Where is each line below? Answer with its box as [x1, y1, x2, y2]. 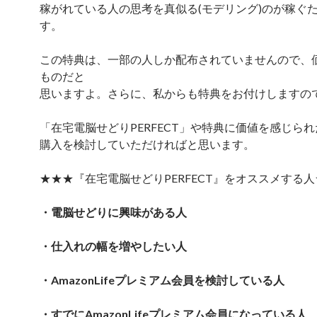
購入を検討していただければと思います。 [40, 137, 255, 151]
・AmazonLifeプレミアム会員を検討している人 [40, 273, 284, 287]
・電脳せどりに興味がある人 [40, 205, 187, 219]
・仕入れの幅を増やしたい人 [40, 239, 187, 253]
